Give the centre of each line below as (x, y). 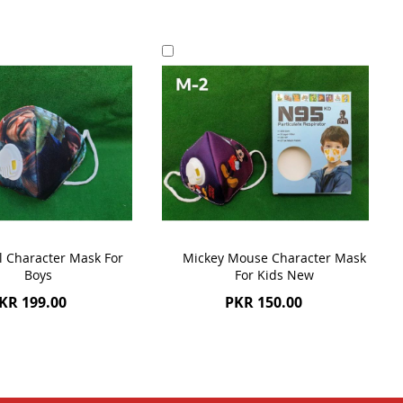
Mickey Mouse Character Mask (274, 257)
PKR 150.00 (264, 302)
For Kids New (274, 274)
